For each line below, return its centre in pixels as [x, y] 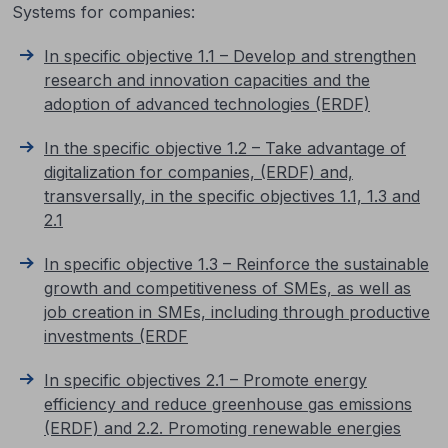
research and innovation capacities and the [207, 80]
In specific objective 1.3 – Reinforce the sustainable [236, 264]
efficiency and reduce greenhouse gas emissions [228, 404]
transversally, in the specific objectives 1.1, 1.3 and [232, 196]
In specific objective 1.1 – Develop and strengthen [230, 56]
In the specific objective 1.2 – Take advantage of [225, 148]
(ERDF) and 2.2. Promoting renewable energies [222, 428]
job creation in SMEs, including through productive [237, 312]
